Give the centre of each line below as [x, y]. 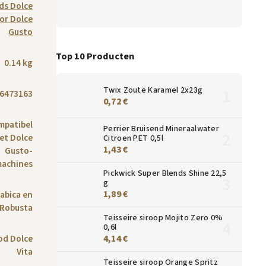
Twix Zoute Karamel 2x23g [153, 90]
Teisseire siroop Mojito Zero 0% [163, 218]
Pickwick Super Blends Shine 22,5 [165, 173]
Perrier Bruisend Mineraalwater [161, 129]
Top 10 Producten [95, 56]
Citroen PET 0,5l [133, 138]
